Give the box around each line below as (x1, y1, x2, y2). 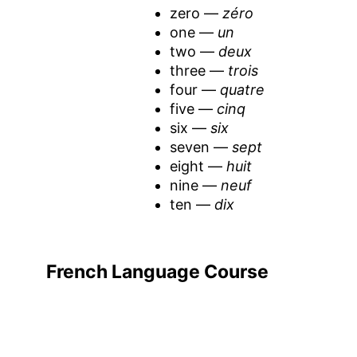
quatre (220, 80, 265, 98)
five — (170, 100, 217, 117)
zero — (170, 4, 222, 22)
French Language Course (45, 260, 269, 283)
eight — (170, 157, 226, 175)
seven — (170, 138, 232, 155)
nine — (170, 176, 221, 194)
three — (170, 61, 228, 79)
